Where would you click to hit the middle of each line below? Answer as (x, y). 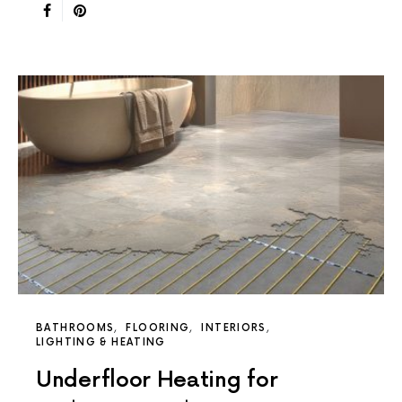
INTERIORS (234, 328)
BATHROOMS (75, 328)
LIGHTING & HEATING (101, 343)
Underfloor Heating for (157, 380)
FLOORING (158, 328)
